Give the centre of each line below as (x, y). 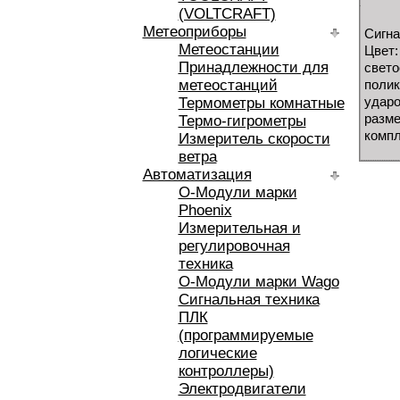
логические (217, 353)
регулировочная (234, 246)
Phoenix (205, 210)
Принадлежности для (253, 67)
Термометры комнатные (261, 103)
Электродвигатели (242, 389)
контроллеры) (226, 371)
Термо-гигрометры (242, 121)
